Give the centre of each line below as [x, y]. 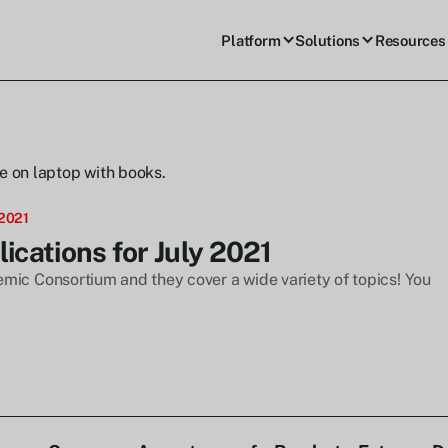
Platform [251, 40]
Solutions [328, 40]
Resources [410, 40]
